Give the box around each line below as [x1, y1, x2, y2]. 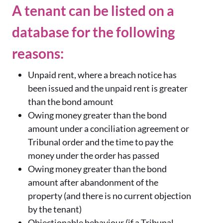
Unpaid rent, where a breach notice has [28, 69, 177, 81]
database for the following [12, 23, 175, 41]
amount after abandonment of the [28, 177, 158, 188]
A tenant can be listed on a [12, 2, 174, 19]
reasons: [12, 45, 64, 62]
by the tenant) [28, 204, 82, 215]
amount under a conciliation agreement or [28, 123, 189, 134]
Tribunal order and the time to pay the [28, 136, 173, 148]
